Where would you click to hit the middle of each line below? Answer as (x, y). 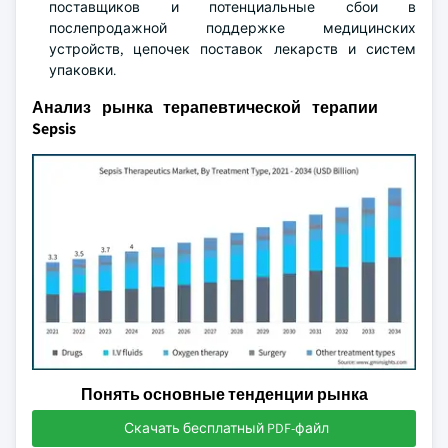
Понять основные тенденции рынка (224, 394)
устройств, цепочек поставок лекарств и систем (232, 49)
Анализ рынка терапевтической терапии (205, 107)
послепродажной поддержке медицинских (232, 28)
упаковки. (82, 70)
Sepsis (54, 128)
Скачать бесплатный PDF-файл (226, 428)
